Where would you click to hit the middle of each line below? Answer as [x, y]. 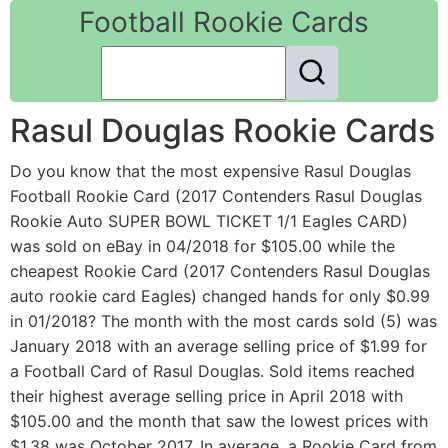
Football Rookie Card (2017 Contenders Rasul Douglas [216, 196]
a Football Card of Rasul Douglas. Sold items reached [212, 371]
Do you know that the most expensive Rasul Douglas [210, 171]
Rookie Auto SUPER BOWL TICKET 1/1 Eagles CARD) [209, 221]
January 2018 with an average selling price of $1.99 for [218, 346]
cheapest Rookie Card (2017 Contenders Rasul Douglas [220, 271]
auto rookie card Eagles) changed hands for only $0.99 [220, 296]
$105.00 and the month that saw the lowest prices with [219, 421]
